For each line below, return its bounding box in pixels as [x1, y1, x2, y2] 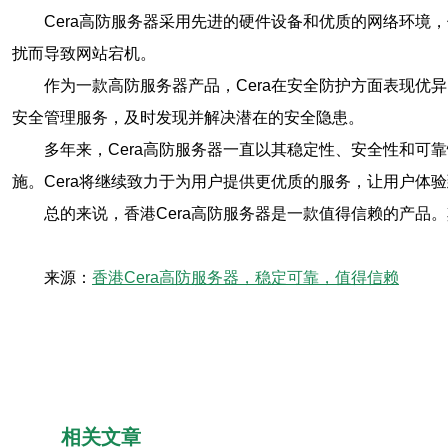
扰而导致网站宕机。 [12, 45, 156, 62]
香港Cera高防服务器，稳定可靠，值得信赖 [92, 269, 399, 286]
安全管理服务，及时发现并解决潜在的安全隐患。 [12, 109, 364, 126]
